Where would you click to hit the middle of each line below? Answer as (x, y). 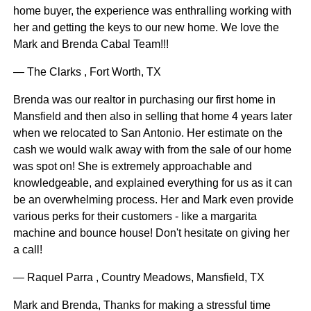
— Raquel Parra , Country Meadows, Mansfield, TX (138, 278)
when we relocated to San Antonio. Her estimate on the (148, 133)
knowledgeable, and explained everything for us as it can (152, 183)
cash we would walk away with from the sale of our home (152, 150)
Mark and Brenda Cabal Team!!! (91, 44)
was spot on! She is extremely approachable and (132, 167)
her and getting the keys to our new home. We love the (146, 28)
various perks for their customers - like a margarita (135, 217)
